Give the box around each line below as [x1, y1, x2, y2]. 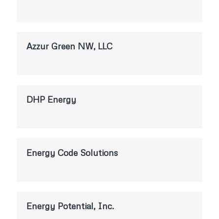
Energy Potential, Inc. [26, 200, 114, 211]
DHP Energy [26, 93, 76, 105]
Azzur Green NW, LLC [26, 40, 112, 51]
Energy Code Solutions [26, 147, 118, 158]
